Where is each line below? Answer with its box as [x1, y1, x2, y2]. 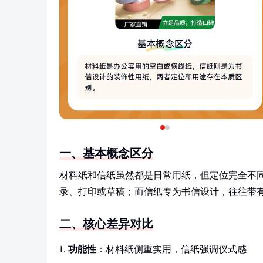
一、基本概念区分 [59, 147, 153, 160]
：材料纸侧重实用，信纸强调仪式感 [96, 244, 247, 254]
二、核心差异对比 [59, 217, 153, 230]
